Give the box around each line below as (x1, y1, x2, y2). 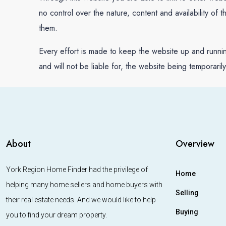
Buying (176, 208, 198, 216)
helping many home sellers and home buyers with (6, 181, 162, 189)
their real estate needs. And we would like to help (6, 196, 156, 204)
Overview (176, 137, 214, 151)
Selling (176, 189, 199, 197)
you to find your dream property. (6, 211, 107, 219)
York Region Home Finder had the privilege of (6, 165, 148, 174)
